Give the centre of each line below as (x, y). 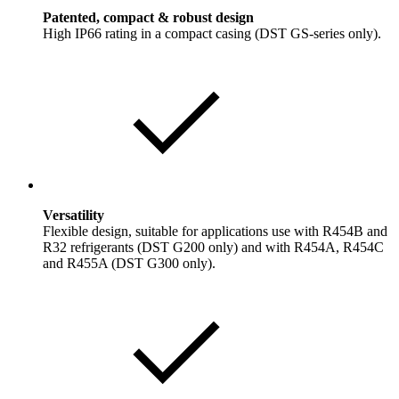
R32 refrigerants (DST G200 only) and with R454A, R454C (213, 248)
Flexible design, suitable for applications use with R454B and (215, 232)
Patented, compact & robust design (148, 18)
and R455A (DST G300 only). (129, 264)
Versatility (73, 216)
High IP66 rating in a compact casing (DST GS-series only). (212, 34)
